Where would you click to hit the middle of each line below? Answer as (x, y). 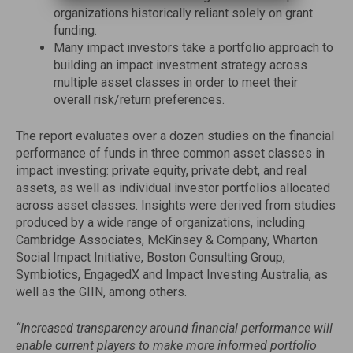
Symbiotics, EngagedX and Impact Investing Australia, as (172, 275)
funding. (75, 30)
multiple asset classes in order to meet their (176, 82)
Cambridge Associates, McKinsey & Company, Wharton (167, 240)
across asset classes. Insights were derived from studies (176, 205)
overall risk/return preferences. (139, 100)
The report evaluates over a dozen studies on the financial (175, 136)
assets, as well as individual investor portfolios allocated (173, 188)
